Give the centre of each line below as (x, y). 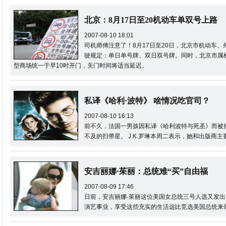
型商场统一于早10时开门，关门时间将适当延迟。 (81, 66)
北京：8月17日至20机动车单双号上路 (151, 20)
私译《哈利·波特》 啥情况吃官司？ (147, 101)
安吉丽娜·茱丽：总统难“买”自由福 (146, 171)
